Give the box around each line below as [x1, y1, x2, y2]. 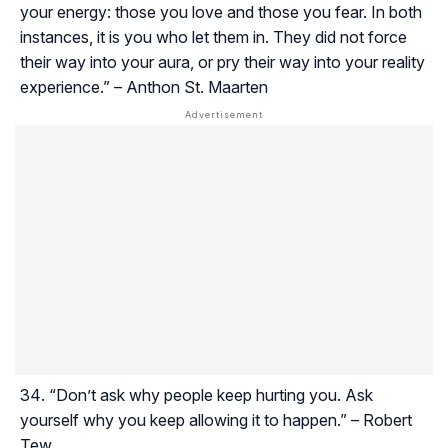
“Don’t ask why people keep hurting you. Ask [49, 384, 373, 405]
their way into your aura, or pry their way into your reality [20, 51, 425, 72]
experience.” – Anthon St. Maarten [20, 76, 268, 97]
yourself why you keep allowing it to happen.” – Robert [20, 409, 412, 430]
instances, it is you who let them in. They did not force [20, 26, 407, 47]
